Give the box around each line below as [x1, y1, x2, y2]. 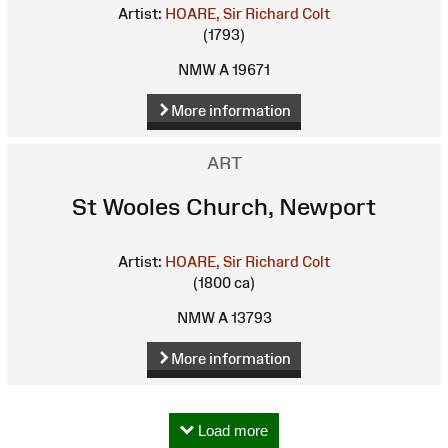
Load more [194, 421, 268, 439]
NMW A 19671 [178, 61, 270, 79]
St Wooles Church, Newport [72, 193, 376, 221]
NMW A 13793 [176, 309, 272, 327]
